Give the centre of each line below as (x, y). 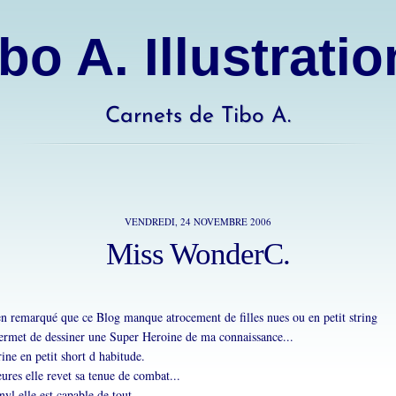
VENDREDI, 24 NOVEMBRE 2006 (198, 221)
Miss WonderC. (198, 254)
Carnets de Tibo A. (198, 116)
